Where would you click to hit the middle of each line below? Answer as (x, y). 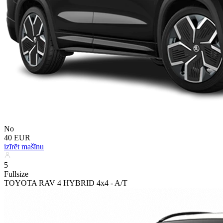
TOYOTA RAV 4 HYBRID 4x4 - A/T (66, 183)
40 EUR (17, 137)
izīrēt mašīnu (24, 146)
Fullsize (16, 174)
